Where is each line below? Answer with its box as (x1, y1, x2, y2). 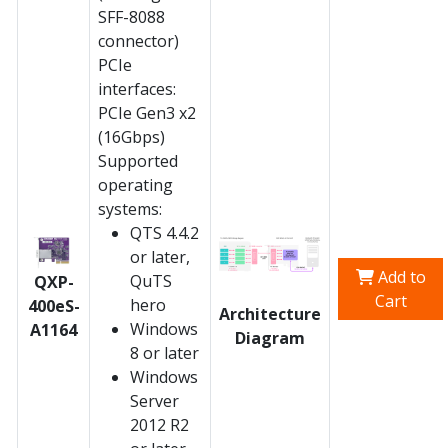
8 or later (130, 341, 199, 364)
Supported (98, 149, 178, 172)
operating (98, 173, 173, 196)
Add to (373, 265, 426, 288)
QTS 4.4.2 (130, 221, 199, 244)
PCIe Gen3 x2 (98, 101, 196, 124)
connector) (98, 29, 179, 52)
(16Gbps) (98, 125, 165, 148)
